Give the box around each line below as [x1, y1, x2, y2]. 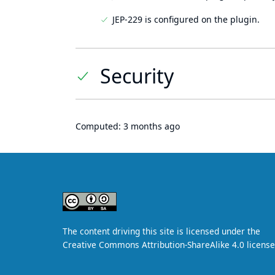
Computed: [76, 120, 123, 132]
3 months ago [123, 120, 180, 132]
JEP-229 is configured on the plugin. [112, 14, 260, 25]
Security [100, 63, 174, 89]
